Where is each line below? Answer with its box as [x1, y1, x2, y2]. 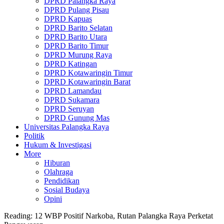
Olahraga [44, 167, 73, 176]
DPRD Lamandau [44, 86, 101, 95]
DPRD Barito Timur [44, 41, 108, 50]
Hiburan [44, 158, 70, 167]
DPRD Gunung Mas [44, 113, 109, 122]
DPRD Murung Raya [44, 50, 112, 59]
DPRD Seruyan [44, 104, 94, 113]
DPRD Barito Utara [44, 32, 107, 41]
